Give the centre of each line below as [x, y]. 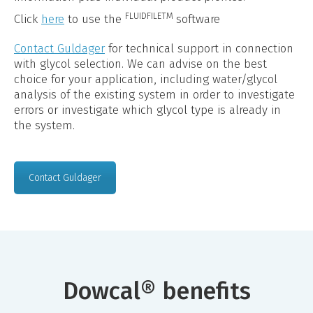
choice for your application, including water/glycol [146, 79]
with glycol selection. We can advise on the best [140, 64]
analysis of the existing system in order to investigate [154, 95]
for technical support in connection [199, 49]
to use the [95, 19]
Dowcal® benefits [156, 291]
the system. [44, 125]
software [198, 19]
